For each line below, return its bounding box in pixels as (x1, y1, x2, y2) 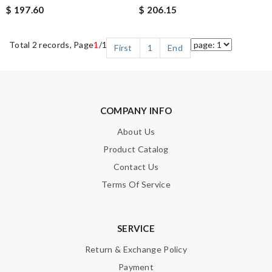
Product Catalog (103, 143, 169, 154)
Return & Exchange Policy (84, 243, 188, 254)
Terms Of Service (101, 178, 171, 189)
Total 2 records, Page (9, 39, 94, 50)
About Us (117, 126, 155, 137)
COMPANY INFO (100, 104, 172, 116)
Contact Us (113, 161, 159, 172)
